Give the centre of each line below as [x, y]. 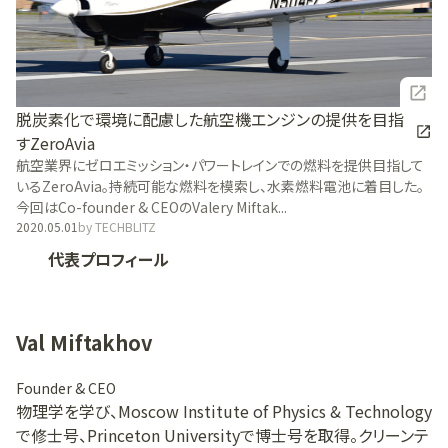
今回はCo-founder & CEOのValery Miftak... [151, 207]
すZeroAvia [55, 143]
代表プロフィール [108, 260]
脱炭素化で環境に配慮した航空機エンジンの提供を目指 [210, 119]
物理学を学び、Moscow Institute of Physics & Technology [224, 411]
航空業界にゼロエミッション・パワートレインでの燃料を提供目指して [220, 165]
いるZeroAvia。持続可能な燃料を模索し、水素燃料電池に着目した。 [220, 186]
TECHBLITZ [125, 227]
